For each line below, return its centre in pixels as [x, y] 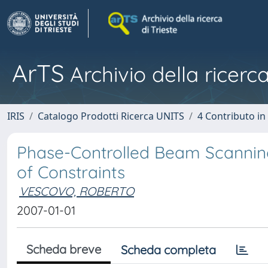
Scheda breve [64, 249]
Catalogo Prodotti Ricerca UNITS [111, 116]
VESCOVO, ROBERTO [77, 191]
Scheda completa [168, 250]
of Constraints [71, 172]
